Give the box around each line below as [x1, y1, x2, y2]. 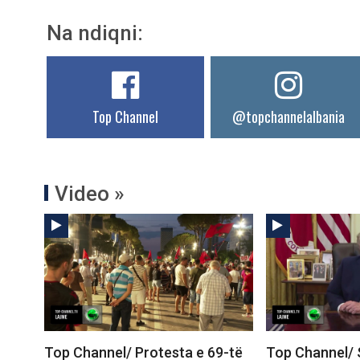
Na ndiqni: [47, 21, 143, 46]
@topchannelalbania [232, 106, 346, 128]
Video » [55, 182, 125, 207]
